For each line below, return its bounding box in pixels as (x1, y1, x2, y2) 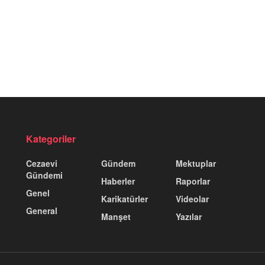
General (26, 204, 57, 216)
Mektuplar (176, 157, 216, 169)
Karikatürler (101, 192, 148, 205)
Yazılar (176, 210, 202, 222)
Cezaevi (26, 157, 57, 169)
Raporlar (176, 174, 211, 187)
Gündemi (26, 169, 63, 181)
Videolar (176, 192, 209, 205)
